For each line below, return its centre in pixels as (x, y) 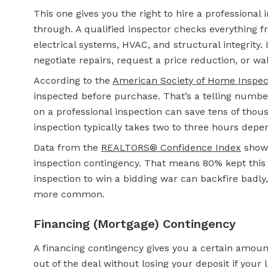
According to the (73, 80)
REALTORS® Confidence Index (171, 147)
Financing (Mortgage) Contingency (135, 224)
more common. (69, 194)
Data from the (67, 147)
